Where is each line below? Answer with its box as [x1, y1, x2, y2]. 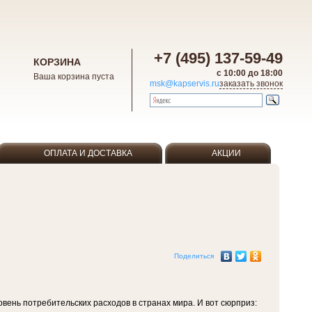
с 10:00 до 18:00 [217, 68, 283, 78]
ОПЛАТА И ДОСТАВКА [44, 148, 132, 158]
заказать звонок [219, 79, 283, 88]
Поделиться [174, 252, 214, 260]
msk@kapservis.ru [150, 79, 219, 88]
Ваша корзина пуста [33, 72, 114, 81]
